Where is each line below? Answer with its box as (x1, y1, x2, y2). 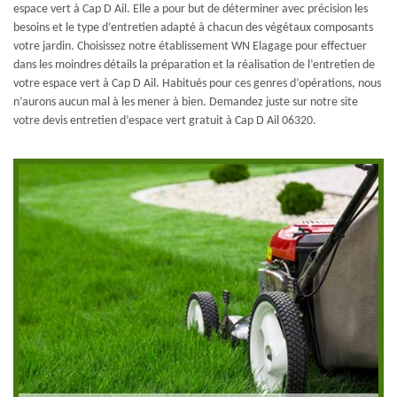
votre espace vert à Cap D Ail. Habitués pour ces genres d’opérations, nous (13, 77, 381, 91)
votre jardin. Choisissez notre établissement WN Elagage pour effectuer (13, 40, 367, 54)
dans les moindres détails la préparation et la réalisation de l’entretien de (13, 58, 375, 73)
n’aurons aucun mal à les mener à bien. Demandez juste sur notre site (13, 96, 358, 110)
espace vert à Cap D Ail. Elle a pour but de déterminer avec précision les (13, 3, 368, 17)
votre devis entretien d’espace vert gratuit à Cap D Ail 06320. (13, 114, 316, 128)
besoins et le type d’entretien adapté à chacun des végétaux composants (13, 21, 373, 35)
